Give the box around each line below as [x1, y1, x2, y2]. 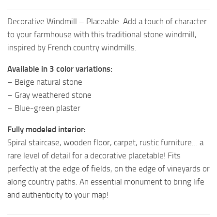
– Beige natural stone [7, 77, 82, 87]
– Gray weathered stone [7, 90, 92, 100]
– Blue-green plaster [7, 103, 80, 113]
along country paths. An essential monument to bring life [7, 176, 204, 186]
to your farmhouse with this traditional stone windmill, [7, 29, 197, 39]
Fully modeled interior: [7, 124, 86, 134]
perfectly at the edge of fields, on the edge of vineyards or [7, 163, 210, 173]
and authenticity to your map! [7, 189, 108, 200]
